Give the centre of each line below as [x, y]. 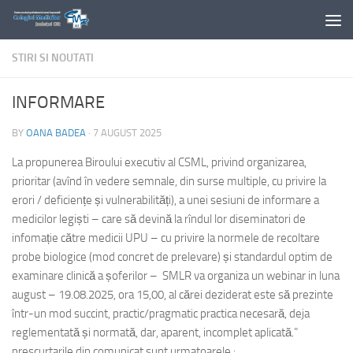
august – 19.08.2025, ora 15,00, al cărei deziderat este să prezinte [173, 295]
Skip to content [63, 22]
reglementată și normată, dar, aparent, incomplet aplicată [152, 333]
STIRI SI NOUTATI [53, 58]
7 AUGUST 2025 [127, 133]
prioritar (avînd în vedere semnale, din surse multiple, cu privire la [169, 181]
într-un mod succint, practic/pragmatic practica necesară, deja [161, 314]
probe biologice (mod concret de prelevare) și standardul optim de [172, 257]
